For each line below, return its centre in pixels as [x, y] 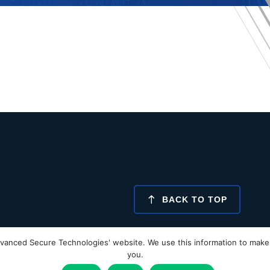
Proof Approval [208, 251]
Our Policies [107, 251]
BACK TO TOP [193, 200]
